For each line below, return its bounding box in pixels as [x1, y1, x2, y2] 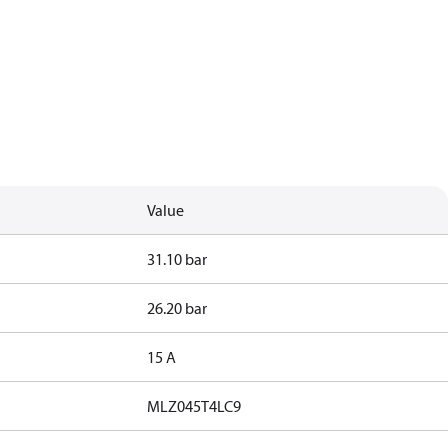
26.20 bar [147, 298, 208, 318]
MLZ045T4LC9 [147, 396, 242, 416]
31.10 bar [147, 249, 208, 269]
